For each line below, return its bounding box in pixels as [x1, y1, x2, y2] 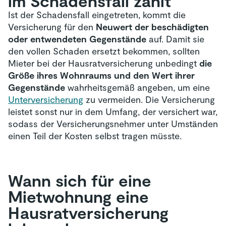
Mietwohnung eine [8, 187, 149, 206]
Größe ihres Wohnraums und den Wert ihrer [8, 70, 195, 81]
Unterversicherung [8, 94, 83, 105]
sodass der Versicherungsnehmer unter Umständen [8, 118, 218, 129]
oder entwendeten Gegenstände [8, 33, 146, 44]
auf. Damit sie [146, 33, 204, 44]
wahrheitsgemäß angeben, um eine [65, 82, 210, 93]
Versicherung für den [8, 21, 96, 32]
